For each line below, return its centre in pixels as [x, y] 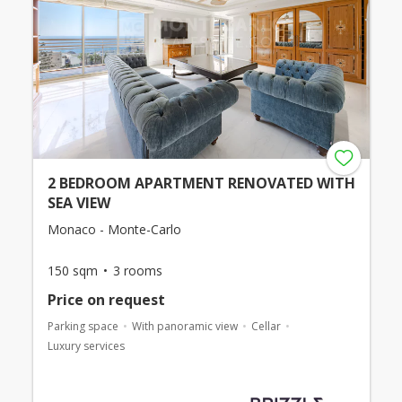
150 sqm [72, 271]
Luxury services [86, 346]
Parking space [83, 326]
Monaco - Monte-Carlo [114, 229]
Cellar [266, 326]
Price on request [106, 300]
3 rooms [137, 271]
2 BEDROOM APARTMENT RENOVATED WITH [201, 183]
